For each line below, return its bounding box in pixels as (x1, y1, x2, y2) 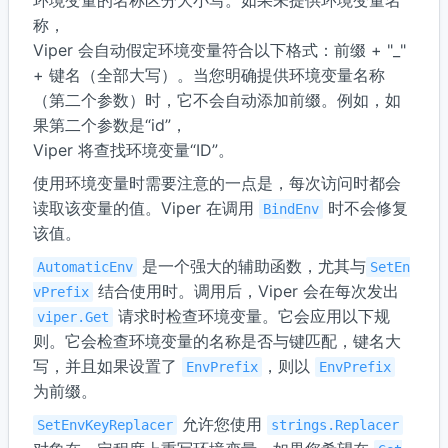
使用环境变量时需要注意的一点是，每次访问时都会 (33, 173, 401, 194)
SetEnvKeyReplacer (37, 417, 173, 434)
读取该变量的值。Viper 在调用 (33, 198, 259, 219)
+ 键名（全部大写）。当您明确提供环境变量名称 (33, 65, 385, 86)
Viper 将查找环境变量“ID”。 (33, 140, 234, 161)
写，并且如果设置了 (33, 356, 182, 377)
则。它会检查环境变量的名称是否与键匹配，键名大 (33, 331, 401, 352)
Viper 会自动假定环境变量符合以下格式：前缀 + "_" (33, 40, 406, 61)
